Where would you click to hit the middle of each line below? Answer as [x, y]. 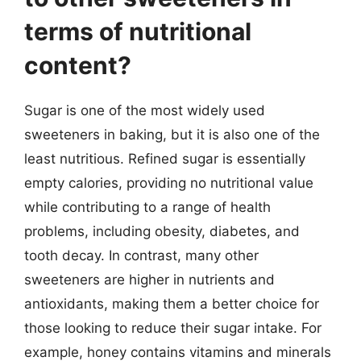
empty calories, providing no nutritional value [169, 183]
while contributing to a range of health [147, 207]
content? [78, 65]
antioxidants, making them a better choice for [172, 304]
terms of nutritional [138, 31]
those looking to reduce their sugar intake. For [173, 328]
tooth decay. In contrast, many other [141, 255]
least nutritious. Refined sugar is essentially [165, 159]
